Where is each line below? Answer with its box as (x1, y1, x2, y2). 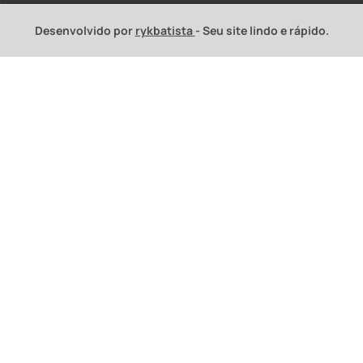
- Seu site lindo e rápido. (194, 23, 329, 39)
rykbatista (135, 23, 195, 39)
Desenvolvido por (34, 23, 135, 39)
